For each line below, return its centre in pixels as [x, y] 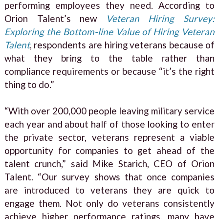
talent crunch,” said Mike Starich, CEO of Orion [109, 163]
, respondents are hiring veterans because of [122, 44]
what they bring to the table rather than [109, 58]
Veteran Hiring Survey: [160, 18]
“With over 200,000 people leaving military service [109, 110]
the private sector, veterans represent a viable [109, 137]
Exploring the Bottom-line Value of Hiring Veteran [109, 31]
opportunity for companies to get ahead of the [109, 150]
